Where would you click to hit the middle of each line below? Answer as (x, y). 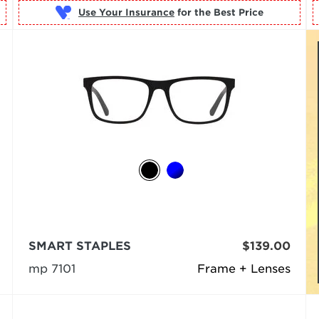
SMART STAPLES (79, 246)
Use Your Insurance (126, 13)
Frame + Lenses (244, 268)
